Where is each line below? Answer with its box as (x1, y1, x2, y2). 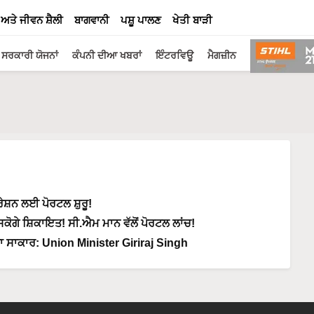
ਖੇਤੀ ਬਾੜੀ (172, 14, 212, 26)
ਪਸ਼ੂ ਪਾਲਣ (121, 14, 161, 26)
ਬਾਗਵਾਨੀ (74, 14, 109, 26)
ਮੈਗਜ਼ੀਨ (207, 50, 236, 61)
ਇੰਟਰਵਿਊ (156, 50, 193, 61)
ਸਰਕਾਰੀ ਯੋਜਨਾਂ (1, 50, 58, 61)
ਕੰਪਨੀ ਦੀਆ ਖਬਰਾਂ (72, 50, 142, 61)
